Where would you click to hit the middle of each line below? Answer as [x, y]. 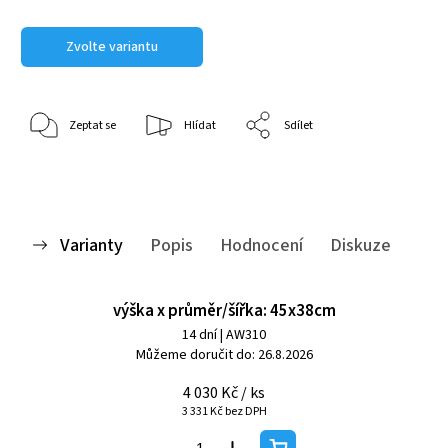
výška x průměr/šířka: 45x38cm [224, 310]
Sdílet [298, 125]
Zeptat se [92, 125]
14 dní [201, 334]
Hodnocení [261, 244]
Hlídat [200, 125]
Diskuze [360, 244]
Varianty [91, 244]
